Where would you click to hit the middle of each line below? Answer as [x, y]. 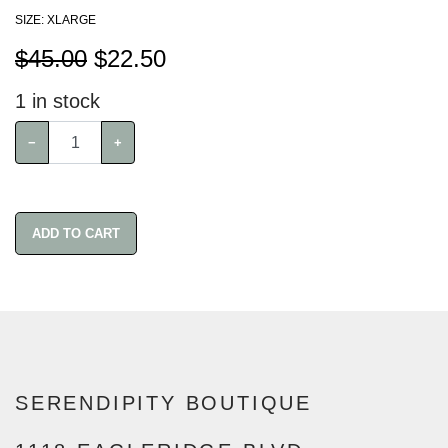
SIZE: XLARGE [55, 20]
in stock [63, 101]
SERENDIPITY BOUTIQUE [163, 403]
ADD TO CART [91, 234]
